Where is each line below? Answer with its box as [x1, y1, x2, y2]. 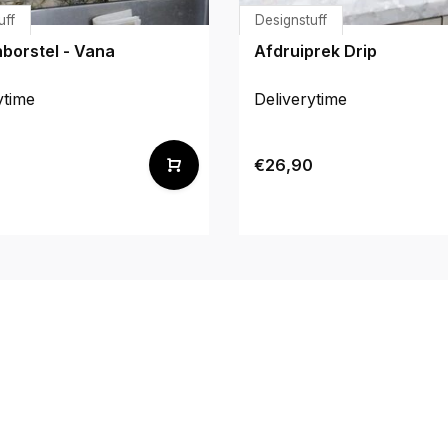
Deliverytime [254, 88, 347, 109]
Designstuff [255, 11, 327, 28]
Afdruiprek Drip [254, 40, 377, 61]
